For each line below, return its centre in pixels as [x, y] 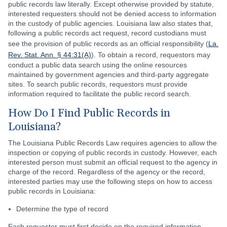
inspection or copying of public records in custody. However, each [112, 153]
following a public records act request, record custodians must [107, 33]
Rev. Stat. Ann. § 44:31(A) [50, 55]
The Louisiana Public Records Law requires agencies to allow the [112, 143]
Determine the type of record [62, 209]
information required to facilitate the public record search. [100, 94]
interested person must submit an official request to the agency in [113, 162]
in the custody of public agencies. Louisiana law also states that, [110, 23]
